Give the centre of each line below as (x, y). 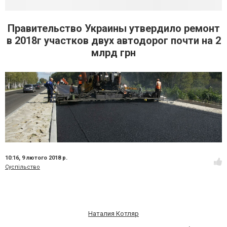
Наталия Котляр (113, 214)
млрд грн (113, 53)
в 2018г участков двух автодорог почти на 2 (113, 41)
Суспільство (23, 167)
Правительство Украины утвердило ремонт (113, 28)
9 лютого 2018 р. (45, 158)
